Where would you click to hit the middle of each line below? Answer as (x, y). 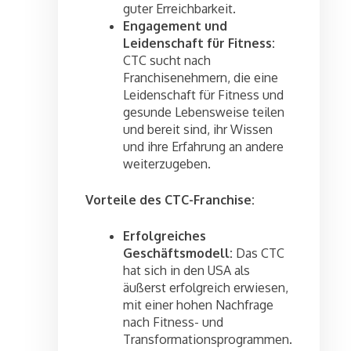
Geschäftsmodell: (178, 253)
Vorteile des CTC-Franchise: (170, 200)
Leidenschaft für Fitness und (203, 95)
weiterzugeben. (167, 164)
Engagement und (175, 26)
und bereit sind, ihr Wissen (198, 130)
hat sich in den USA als (186, 271)
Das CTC (259, 253)
